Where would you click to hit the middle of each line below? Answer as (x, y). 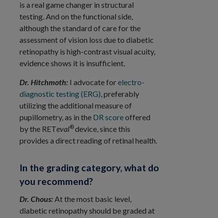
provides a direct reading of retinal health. (88, 140)
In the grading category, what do (89, 167)
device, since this (103, 128)
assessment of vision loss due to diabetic (87, 40)
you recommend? (56, 181)
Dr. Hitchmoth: (45, 82)
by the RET (38, 128)
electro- (131, 82)
